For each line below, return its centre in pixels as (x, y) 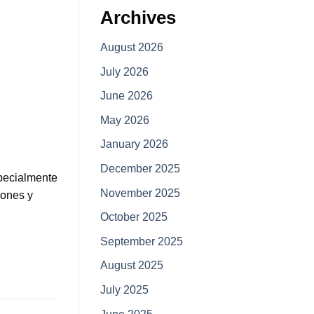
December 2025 (140, 169)
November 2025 (140, 193)
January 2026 (134, 144)
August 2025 (132, 266)
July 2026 (124, 71)
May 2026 (125, 120)
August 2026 (132, 48)
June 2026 (127, 96)
